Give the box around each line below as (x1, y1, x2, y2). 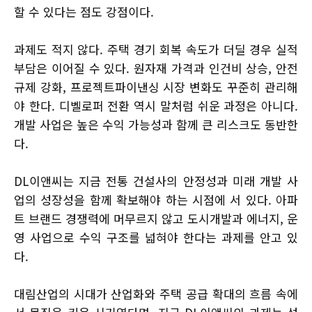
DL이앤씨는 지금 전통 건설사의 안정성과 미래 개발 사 (14, 172, 298, 190)
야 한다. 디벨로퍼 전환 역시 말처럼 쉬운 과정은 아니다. (14, 97, 298, 115)
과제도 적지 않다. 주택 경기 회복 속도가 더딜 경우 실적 (14, 40, 298, 58)
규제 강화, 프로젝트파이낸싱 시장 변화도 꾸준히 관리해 (14, 78, 298, 96)
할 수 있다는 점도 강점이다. (14, 3, 154, 21)
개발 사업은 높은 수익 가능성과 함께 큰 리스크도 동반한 (14, 116, 298, 134)
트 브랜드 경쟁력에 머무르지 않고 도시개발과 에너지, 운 (14, 210, 298, 228)
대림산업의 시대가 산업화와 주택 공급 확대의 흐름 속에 (14, 285, 298, 303)
